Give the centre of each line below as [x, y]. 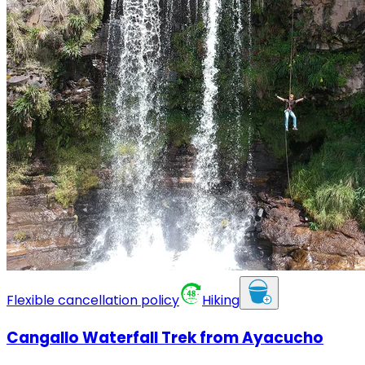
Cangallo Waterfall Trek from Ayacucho [165, 337]
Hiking [221, 300]
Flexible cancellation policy [93, 300]
